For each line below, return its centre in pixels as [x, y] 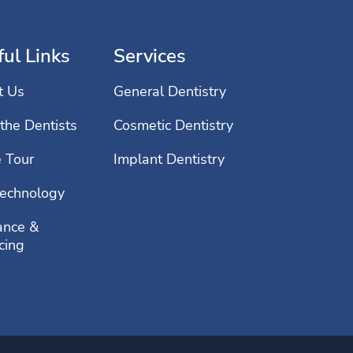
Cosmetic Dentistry [173, 125]
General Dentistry [170, 91]
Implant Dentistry [169, 159]
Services [150, 56]
